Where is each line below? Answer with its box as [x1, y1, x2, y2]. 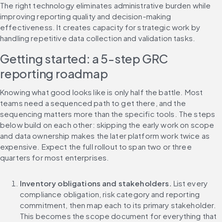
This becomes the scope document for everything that [20, 211, 217, 221]
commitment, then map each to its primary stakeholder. [20, 200, 217, 210]
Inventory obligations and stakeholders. [20, 178, 172, 188]
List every [171, 178, 208, 188]
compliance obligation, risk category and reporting [20, 189, 200, 199]
